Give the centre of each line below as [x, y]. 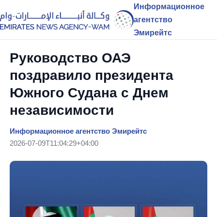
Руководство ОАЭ [70, 58]
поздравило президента [92, 75]
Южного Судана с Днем [89, 93]
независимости [62, 110]
